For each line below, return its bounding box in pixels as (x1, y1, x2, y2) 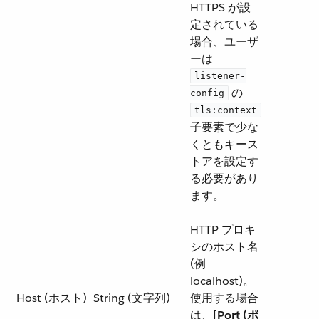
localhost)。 (190, 273, 254, 288)
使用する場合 (190, 291, 258, 305)
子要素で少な (190, 120, 258, 135)
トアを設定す (190, 154, 258, 169)
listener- (194, 70, 246, 81)
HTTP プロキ (190, 222, 256, 237)
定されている (190, 17, 258, 32)
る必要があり (190, 171, 258, 186)
